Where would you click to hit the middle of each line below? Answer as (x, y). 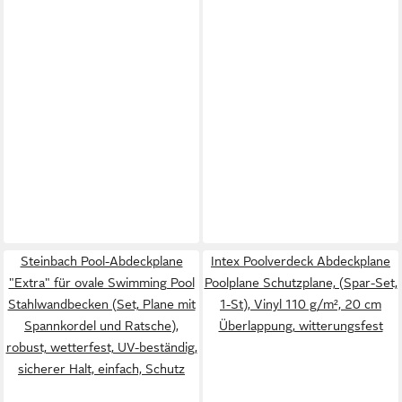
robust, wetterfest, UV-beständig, (101, 347)
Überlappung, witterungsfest (301, 326)
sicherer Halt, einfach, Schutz (101, 369)
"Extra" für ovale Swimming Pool (101, 283)
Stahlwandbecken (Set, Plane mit (101, 304)
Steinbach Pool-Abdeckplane (101, 261)
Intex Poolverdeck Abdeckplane (301, 261)
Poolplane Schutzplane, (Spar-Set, (301, 283)
